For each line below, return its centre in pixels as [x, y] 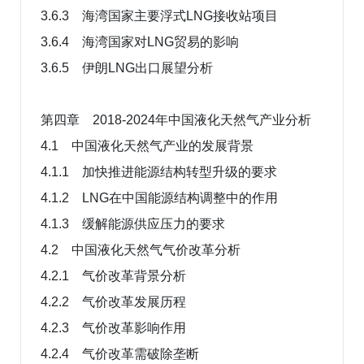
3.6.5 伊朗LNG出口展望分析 [127, 67]
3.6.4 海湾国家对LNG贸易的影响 [140, 41]
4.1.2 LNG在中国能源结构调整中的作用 [159, 197]
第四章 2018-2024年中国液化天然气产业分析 [176, 119]
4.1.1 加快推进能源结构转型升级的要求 [159, 171]
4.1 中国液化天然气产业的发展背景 [147, 145]
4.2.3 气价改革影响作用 [113, 327]
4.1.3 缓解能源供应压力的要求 [133, 223]
